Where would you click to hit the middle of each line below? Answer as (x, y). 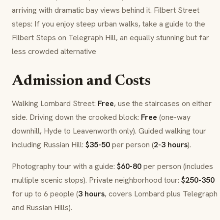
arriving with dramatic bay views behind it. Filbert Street (106, 10)
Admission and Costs (81, 82)
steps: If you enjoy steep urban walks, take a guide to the (109, 24)
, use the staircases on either (163, 104)
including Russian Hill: (49, 145)
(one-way (174, 117)
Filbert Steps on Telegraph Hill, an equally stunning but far (110, 38)
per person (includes (177, 166)
